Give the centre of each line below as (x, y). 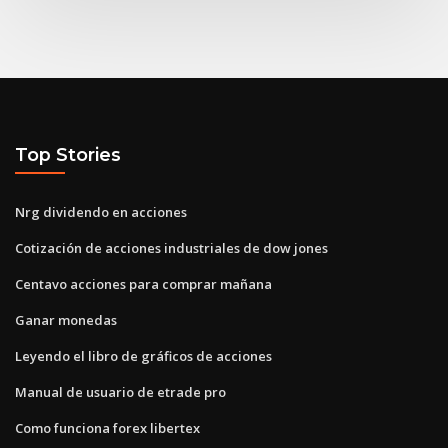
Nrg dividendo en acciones (101, 211)
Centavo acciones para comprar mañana (143, 283)
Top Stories (68, 155)
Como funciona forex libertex (107, 427)
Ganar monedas (66, 319)
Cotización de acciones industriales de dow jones (171, 247)
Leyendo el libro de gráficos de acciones (143, 355)
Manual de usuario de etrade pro (120, 391)
